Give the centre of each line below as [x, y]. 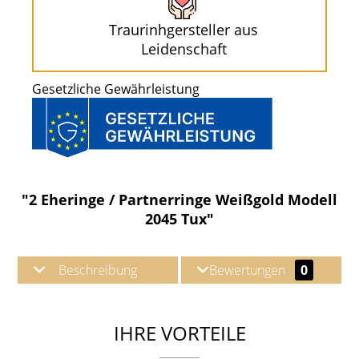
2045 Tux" [179, 218]
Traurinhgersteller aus [184, 30]
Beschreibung [98, 270]
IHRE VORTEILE [179, 333]
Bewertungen [249, 270]
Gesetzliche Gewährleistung [116, 89]
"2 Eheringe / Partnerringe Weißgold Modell [179, 199]
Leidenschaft [184, 49]
